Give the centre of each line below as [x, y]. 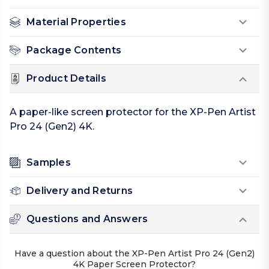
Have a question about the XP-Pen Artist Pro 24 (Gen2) [134, 254]
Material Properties [76, 22]
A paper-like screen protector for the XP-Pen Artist [133, 112]
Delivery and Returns [80, 191]
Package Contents [74, 50]
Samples [49, 163]
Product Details [66, 79]
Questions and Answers [87, 219]
